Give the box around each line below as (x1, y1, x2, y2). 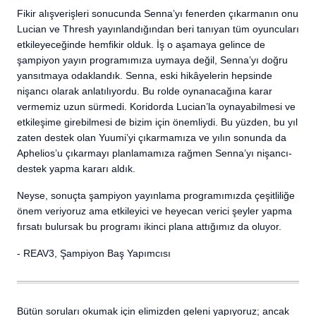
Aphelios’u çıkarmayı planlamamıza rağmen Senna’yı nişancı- (17, 147, 292, 159)
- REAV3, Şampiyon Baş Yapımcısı (17, 248, 171, 259)
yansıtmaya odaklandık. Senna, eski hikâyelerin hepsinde (17, 70, 272, 81)
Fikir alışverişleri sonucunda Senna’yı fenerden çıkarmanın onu (17, 8, 298, 19)
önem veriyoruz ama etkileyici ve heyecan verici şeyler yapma (17, 205, 292, 217)
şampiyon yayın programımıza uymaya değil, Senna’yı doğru (17, 54, 288, 66)
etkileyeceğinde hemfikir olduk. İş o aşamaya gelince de (17, 39, 265, 50)
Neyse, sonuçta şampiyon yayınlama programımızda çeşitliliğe (17, 190, 295, 201)
